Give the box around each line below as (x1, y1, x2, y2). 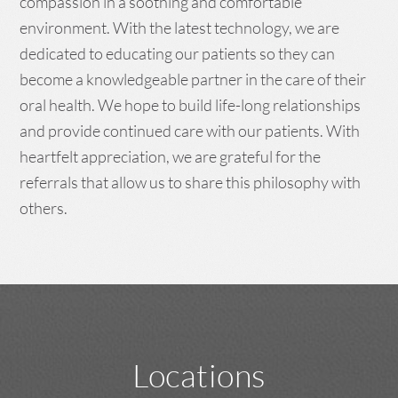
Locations (132, 355, 266, 395)
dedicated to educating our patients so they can (20, 44, 336, 64)
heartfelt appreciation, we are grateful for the (20, 147, 322, 167)
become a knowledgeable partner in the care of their (20, 69, 367, 90)
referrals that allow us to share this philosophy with (20, 172, 362, 193)
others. (20, 198, 68, 219)
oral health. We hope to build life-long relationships (20, 95, 362, 115)
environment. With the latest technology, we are (20, 18, 340, 38)
